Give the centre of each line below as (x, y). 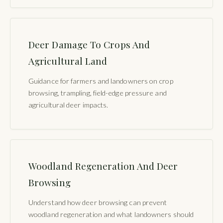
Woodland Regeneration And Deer (103, 166)
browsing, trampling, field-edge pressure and (98, 93)
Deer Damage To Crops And (89, 44)
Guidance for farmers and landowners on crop (101, 81)
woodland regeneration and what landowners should (111, 214)
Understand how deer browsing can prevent (98, 202)
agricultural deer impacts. (68, 105)
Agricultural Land (68, 60)
